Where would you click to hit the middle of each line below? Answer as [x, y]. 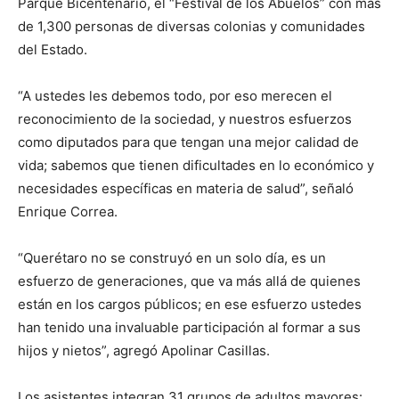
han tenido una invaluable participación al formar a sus [189, 327]
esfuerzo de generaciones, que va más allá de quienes [189, 281]
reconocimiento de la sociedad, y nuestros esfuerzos [185, 119]
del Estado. [53, 49]
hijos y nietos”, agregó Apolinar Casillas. [144, 350]
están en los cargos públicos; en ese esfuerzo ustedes [190, 304]
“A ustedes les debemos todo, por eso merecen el [175, 96]
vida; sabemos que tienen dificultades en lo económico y [196, 165]
